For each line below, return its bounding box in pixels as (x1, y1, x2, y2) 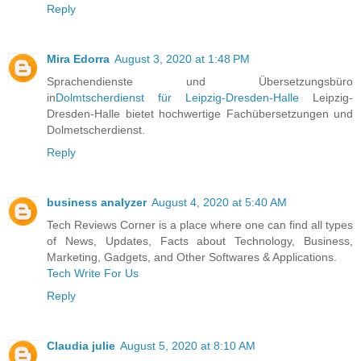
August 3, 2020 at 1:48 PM (114, 52, 250, 66)
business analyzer (47, 196, 147, 210)
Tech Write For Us (47, 267, 139, 280)
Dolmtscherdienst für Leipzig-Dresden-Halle (56, 91, 299, 105)
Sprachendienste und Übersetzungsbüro (47, 75, 353, 89)
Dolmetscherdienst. (47, 123, 145, 137)
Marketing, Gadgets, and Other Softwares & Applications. (47, 251, 337, 264)
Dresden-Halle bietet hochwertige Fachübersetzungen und (47, 107, 353, 121)
